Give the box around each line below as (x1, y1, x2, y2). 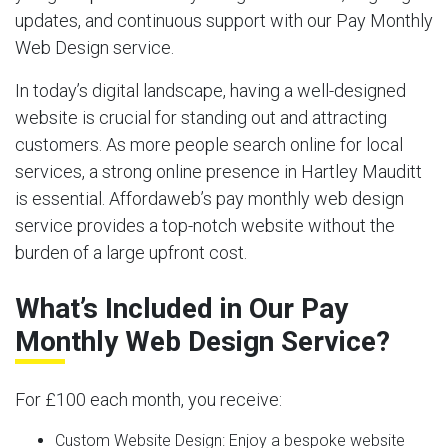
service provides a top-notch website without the (15, 214, 395, 236)
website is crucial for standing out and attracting (15, 106, 387, 128)
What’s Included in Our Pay (15, 291, 348, 325)
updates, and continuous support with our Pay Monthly (15, 9, 433, 31)
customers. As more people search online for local (15, 133, 403, 155)
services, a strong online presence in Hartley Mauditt (15, 160, 422, 182)
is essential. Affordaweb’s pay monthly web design (15, 187, 404, 209)
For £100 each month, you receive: (15, 388, 282, 410)
